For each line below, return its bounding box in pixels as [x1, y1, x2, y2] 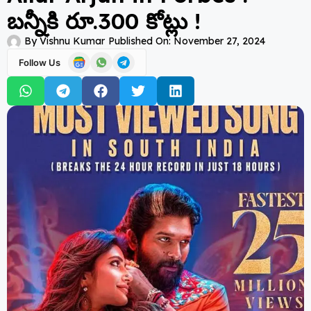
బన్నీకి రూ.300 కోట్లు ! [7, 7, 201, 35]
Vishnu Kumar [37, 35, 105, 47]
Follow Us [19, 56, 60, 68]
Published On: [108, 35, 171, 47]
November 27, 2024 [174, 35, 265, 47]
